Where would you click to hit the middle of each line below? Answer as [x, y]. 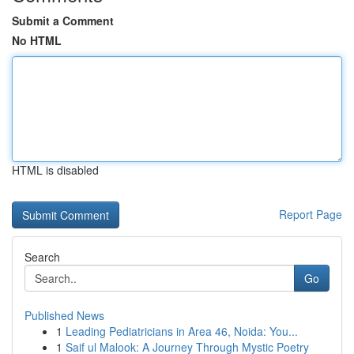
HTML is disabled [55, 170]
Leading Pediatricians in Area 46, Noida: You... [182, 331]
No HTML [37, 40]
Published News [64, 315]
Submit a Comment [63, 21]
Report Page [311, 214]
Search [42, 257]
